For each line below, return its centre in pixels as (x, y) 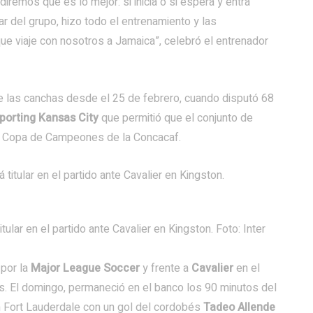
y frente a (167, 268)
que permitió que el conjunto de (177, 118)
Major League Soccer (87, 268)
